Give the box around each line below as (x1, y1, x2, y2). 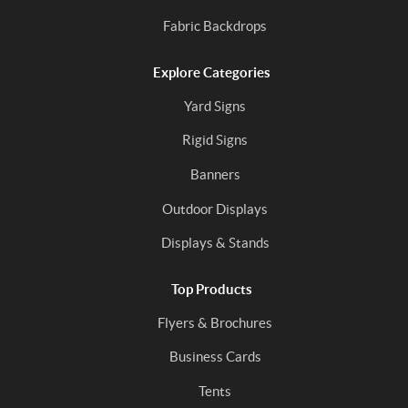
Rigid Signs (182, 132, 248, 148)
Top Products (170, 280, 252, 297)
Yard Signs (184, 97, 246, 114)
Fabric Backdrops (163, 18, 267, 35)
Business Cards (168, 349, 261, 365)
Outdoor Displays (162, 200, 268, 217)
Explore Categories (152, 64, 270, 80)
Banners (189, 166, 240, 182)
